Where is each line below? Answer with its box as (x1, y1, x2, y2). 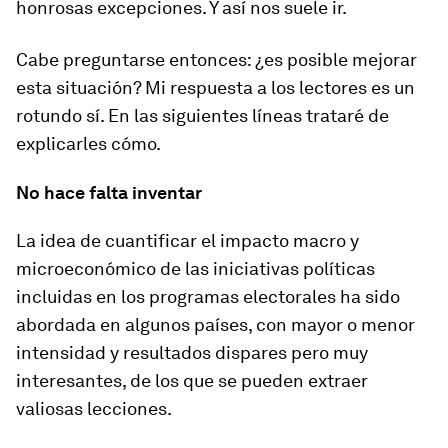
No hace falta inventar (16, 182, 202, 203)
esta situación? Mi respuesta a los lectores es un (16, 77, 415, 98)
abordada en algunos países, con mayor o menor (16, 314, 415, 335)
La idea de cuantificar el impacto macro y (16, 230, 359, 251)
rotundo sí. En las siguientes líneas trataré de (16, 105, 389, 126)
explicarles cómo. (16, 133, 161, 154)
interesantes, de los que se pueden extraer (16, 370, 368, 391)
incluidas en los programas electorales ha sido (16, 286, 400, 307)
